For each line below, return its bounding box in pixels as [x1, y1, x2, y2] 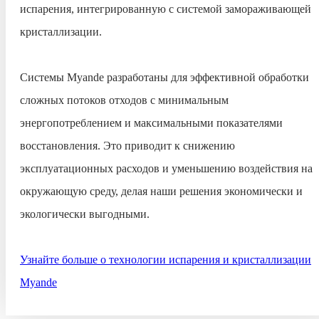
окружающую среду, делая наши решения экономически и [20, 185, 303, 197]
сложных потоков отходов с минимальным [20, 94, 229, 106]
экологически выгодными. [20, 208, 150, 220]
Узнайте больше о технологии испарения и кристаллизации [20, 253, 311, 266]
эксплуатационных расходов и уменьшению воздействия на [20, 162, 313, 174]
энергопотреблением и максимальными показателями [20, 117, 283, 129]
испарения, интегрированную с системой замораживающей [20, 3, 311, 15]
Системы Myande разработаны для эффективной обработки [20, 71, 309, 83]
